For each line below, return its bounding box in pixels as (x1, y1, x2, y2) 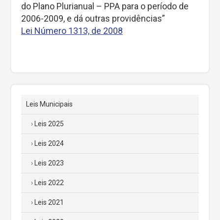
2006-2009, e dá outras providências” (21, 13, 165, 24)
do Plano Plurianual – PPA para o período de (21, 1, 189, 11)
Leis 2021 (34, 198, 64, 206)
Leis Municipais (26, 100, 73, 108)
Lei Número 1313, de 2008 (21, 26, 123, 36)
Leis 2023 (34, 159, 64, 167)
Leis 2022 (34, 179, 64, 187)
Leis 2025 (34, 120, 64, 128)
